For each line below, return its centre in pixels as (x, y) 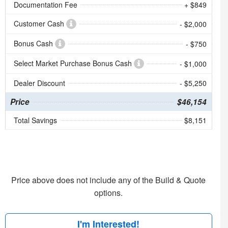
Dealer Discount (39, 83)
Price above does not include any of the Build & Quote (109, 180)
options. (109, 192)
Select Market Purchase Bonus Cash (74, 63)
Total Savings (35, 120)
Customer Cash (40, 23)
